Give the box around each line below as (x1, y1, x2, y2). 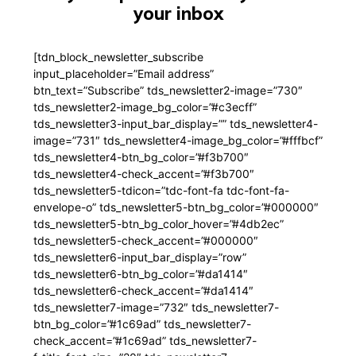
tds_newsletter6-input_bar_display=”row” (33, 250, 246, 265)
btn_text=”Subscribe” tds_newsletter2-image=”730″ (33, 83, 303, 98)
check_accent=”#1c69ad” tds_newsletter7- (33, 334, 257, 348)
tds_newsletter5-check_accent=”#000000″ (33, 234, 258, 248)
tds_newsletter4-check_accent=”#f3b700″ (33, 167, 254, 181)
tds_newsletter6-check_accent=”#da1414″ (33, 284, 253, 298)
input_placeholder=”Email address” (33, 67, 214, 81)
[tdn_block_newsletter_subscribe (33, 50, 203, 64)
